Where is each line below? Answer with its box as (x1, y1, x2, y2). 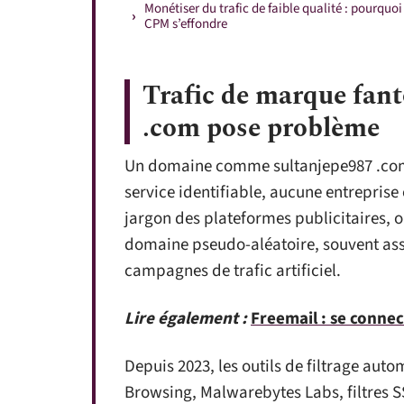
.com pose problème (142, 108, 380, 148)
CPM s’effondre (144, 14, 227, 33)
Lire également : (124, 307, 247, 331)
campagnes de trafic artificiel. (124, 259, 341, 283)
